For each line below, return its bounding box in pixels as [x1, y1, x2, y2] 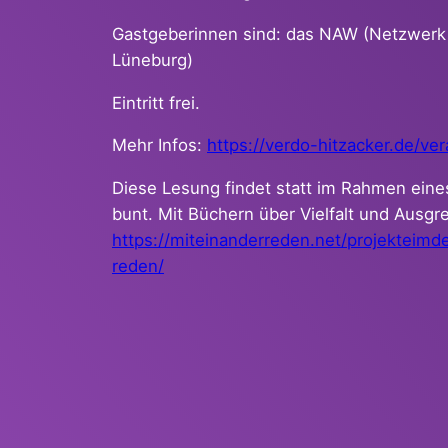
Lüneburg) [112, 49, 193, 70]
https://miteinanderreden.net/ [112, 230, 347, 251]
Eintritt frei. [112, 92, 200, 113]
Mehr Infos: [112, 135, 207, 156]
